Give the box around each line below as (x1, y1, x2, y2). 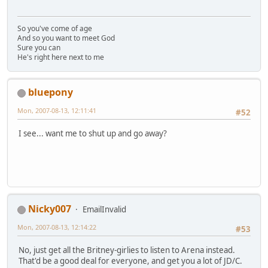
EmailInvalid (83, 204, 126, 215)
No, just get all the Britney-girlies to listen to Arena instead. (19, 244, 235, 255)
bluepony (28, 86, 73, 99)
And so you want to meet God (17, 33, 115, 44)
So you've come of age (17, 23, 92, 34)
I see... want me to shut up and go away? (19, 127, 167, 139)
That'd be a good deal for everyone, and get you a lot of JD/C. (19, 255, 242, 266)
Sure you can (17, 42, 60, 53)
